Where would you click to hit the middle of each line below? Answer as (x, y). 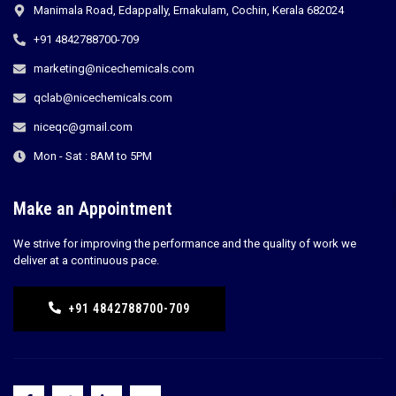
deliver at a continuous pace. (86, 260)
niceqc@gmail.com (83, 127)
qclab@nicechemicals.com (103, 98)
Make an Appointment (93, 209)
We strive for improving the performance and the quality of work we (185, 244)
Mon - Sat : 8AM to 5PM (92, 156)
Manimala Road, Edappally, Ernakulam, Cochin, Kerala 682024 (188, 10)
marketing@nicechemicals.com (114, 69)
